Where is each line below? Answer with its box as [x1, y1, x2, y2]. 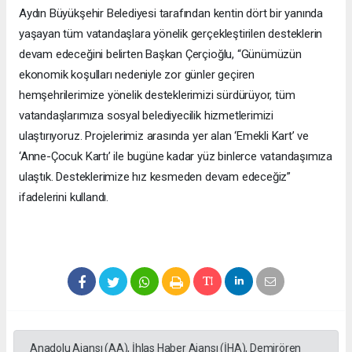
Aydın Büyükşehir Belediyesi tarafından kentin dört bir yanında [19, 6, 324, 21]
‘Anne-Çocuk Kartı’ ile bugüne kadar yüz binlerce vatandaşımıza [19, 149, 333, 164]
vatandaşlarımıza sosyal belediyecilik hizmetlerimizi [19, 108, 274, 123]
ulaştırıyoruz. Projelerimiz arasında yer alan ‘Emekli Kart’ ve [19, 129, 310, 144]
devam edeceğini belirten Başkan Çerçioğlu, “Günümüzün [19, 47, 302, 62]
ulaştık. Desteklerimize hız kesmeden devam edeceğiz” [19, 170, 291, 185]
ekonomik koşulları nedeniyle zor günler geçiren [19, 68, 255, 82]
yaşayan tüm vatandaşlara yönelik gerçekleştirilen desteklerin [19, 27, 323, 42]
